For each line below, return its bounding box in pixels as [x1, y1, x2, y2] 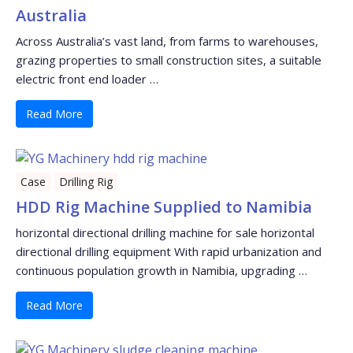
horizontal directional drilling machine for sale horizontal [16, 225, 314, 241]
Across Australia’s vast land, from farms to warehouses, [16, 33, 318, 50]
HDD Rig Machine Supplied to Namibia [16, 196, 312, 218]
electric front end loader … [16, 71, 158, 87]
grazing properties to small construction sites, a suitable [16, 52, 321, 69]
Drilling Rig [59, 174, 113, 190]
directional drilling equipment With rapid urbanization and [16, 243, 321, 260]
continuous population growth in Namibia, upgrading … [16, 262, 307, 279]
